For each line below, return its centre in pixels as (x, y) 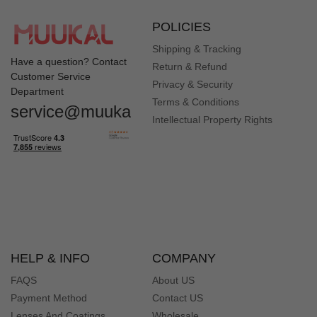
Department (37, 91)
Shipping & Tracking (197, 49)
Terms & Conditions (196, 102)
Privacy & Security (192, 85)
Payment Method (49, 298)
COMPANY (184, 258)
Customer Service (51, 76)
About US (173, 280)
